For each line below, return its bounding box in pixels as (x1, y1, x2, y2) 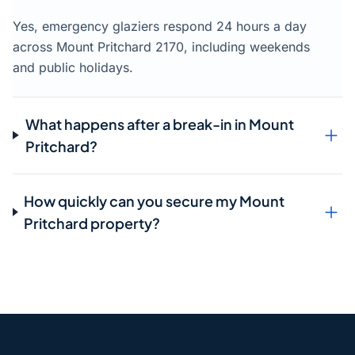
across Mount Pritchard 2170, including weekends (13, 38, 310, 55)
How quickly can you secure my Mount (24, 191, 285, 210)
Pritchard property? (24, 213, 161, 232)
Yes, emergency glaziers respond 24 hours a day (13, 17, 307, 34)
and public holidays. (13, 59, 133, 75)
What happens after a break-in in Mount (25, 114, 294, 133)
